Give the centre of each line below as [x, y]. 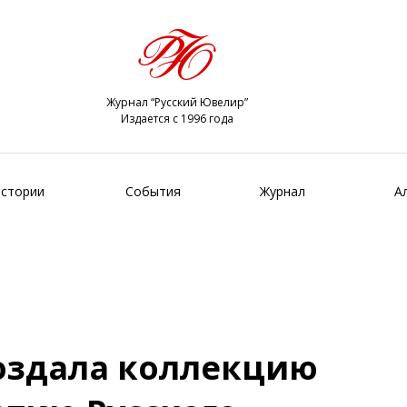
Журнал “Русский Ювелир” [177, 102]
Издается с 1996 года [177, 119]
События [153, 191]
